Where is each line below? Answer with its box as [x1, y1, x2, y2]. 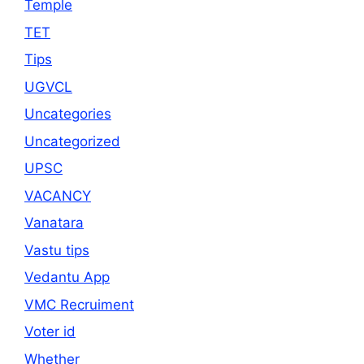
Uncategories [24, 106, 111, 123]
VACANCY [24, 187, 91, 204]
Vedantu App [24, 269, 110, 286]
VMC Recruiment [24, 296, 134, 313]
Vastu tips [24, 241, 89, 258]
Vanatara [24, 214, 84, 232]
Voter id [24, 323, 76, 340]
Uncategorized [24, 132, 120, 149]
